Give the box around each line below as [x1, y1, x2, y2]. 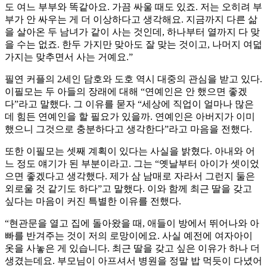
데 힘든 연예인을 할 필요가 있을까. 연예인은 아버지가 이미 [5, 111, 255, 122]
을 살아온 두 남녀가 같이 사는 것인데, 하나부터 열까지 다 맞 [5, 27, 260, 38]
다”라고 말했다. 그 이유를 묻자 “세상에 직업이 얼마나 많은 [5, 99, 254, 110]
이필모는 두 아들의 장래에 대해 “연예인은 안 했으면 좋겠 [5, 86, 247, 97]
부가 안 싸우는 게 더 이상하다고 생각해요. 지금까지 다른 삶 [5, 14, 257, 25]
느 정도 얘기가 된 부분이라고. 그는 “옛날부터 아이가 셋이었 [5, 159, 259, 169]
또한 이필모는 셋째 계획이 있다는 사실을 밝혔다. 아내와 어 [5, 146, 255, 157]
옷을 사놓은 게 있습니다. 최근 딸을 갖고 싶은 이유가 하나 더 [5, 243, 260, 254]
